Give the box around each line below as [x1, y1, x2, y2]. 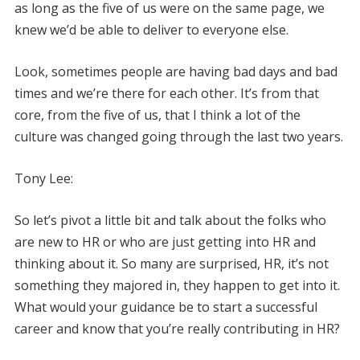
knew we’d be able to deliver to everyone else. [14, 20, 288, 39]
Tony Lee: [14, 169, 73, 187]
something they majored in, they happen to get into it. [14, 276, 340, 294]
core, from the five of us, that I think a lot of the [14, 105, 301, 124]
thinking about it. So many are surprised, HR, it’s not [14, 254, 329, 272]
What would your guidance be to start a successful [14, 297, 317, 316]
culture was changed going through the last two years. [14, 127, 343, 145]
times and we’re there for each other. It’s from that [14, 84, 319, 102]
